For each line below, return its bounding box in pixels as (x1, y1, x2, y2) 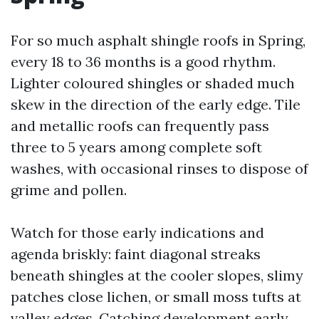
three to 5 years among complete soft (11, 138, 262, 156)
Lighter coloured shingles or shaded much (11, 74, 295, 92)
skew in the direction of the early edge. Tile (11, 95, 300, 113)
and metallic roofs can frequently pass (11, 117, 269, 135)
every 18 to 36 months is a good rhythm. (11, 53, 276, 70)
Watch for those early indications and (11, 224, 264, 241)
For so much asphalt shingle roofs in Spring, (11, 31, 305, 49)
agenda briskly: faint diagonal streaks (11, 245, 261, 263)
